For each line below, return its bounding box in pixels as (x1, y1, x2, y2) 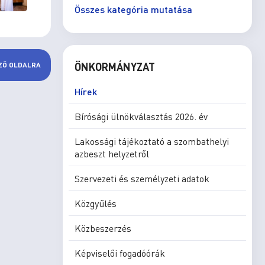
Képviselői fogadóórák (75, 247, 165, 259)
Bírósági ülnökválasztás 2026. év (75, 110, 208, 122)
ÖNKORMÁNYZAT (75, 60, 155, 73)
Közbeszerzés (75, 222, 131, 234)
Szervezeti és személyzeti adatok (75, 172, 209, 185)
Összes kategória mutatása (75, 3, 192, 15)
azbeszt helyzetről (75, 147, 149, 160)
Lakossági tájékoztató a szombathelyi (75, 135, 229, 147)
